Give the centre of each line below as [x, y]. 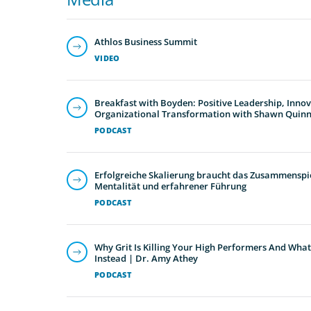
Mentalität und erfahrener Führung [170, 186]
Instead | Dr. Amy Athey [146, 258]
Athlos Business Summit [146, 41]
